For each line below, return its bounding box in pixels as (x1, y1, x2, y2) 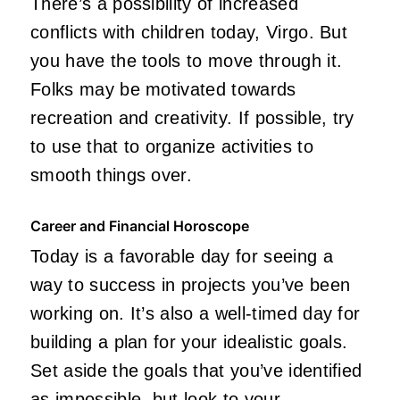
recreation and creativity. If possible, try (30, 107, 354, 128)
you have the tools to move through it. (30, 50, 343, 71)
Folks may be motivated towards (30, 79, 296, 99)
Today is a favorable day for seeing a (30, 246, 333, 266)
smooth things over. (30, 164, 193, 185)
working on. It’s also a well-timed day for (30, 303, 361, 323)
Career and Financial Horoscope (30, 216, 249, 235)
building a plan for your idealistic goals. (30, 331, 348, 352)
